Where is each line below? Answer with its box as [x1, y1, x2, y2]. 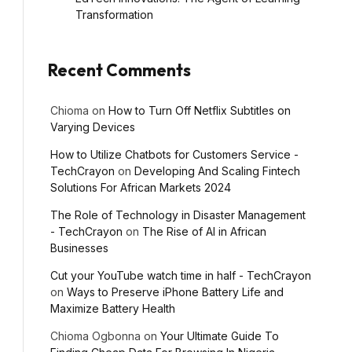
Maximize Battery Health [50, 301, 175, 315]
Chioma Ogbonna [50, 328, 141, 343]
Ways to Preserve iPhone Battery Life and [67, 284, 284, 299]
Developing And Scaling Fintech [134, 163, 300, 178]
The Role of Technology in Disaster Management [50, 207, 306, 222]
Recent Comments [48, 59, 191, 80]
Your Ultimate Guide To [160, 328, 279, 343]
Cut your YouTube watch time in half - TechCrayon [50, 268, 311, 282]
